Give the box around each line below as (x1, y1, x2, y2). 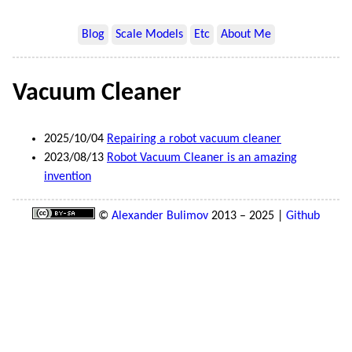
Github (286, 209, 320, 222)
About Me (220, 28, 271, 41)
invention (44, 170, 91, 183)
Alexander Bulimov (112, 209, 208, 222)
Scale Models (115, 28, 183, 41)
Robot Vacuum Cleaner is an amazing (107, 151, 297, 164)
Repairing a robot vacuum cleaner (107, 132, 281, 145)
